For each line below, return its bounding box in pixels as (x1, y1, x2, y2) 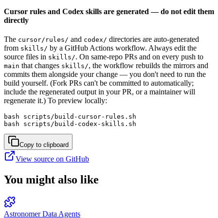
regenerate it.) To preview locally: (4, 96, 107, 105)
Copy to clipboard (19, 141, 69, 149)
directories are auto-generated (107, 35, 199, 44)
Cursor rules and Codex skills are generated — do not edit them (4, 7, 214, 16)
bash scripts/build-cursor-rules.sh (4, 113, 136, 121)
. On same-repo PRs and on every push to (75, 53, 203, 61)
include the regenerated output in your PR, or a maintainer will (4, 88, 195, 96)
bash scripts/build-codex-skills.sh (4, 120, 136, 128)
